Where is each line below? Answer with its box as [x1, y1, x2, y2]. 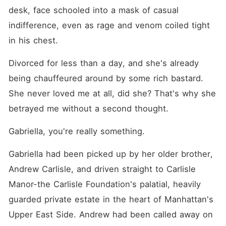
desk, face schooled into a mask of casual [8, 5, 179, 15]
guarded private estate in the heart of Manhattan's [8, 194, 213, 204]
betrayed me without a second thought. [8, 103, 168, 114]
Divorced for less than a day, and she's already [8, 58, 199, 68]
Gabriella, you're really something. [8, 126, 145, 136]
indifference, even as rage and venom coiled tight [8, 20, 210, 30]
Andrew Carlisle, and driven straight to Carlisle [8, 164, 196, 174]
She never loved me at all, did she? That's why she [8, 88, 216, 98]
